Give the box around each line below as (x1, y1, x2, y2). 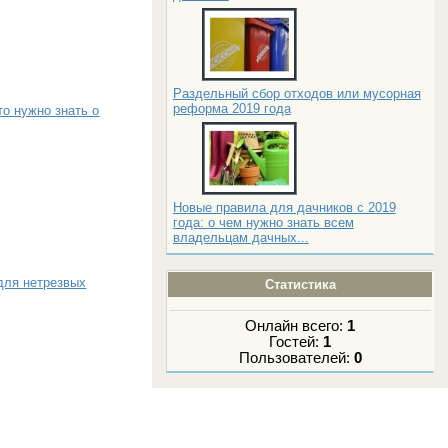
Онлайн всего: (245, 318, 348, 335)
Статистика (264, 276, 336, 292)
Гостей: (269, 334, 324, 351)
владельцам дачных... (172, 229, 309, 245)
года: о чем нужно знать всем (172, 214, 354, 230)
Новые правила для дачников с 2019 (172, 199, 396, 215)
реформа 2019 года (172, 100, 291, 116)
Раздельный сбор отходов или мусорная (172, 85, 421, 101)
